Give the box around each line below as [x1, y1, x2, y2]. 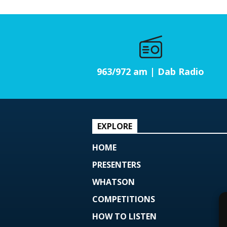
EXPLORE [97, 120, 132, 132]
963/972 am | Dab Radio [97, 65, 204, 78]
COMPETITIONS [92, 193, 155, 205]
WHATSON [92, 176, 135, 187]
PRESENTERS [92, 159, 141, 170]
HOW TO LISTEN [92, 210, 157, 222]
